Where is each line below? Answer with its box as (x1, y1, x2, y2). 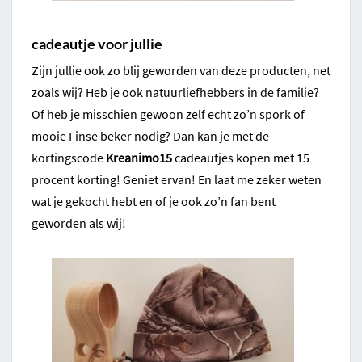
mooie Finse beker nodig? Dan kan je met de (32, 128, 269, 145)
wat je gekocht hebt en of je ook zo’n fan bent (32, 193, 276, 210)
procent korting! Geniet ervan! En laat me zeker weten (32, 171, 322, 188)
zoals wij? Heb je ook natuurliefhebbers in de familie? (32, 84, 319, 101)
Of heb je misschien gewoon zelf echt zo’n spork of (32, 106, 305, 123)
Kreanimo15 (106, 149, 172, 166)
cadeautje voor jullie (32, 35, 162, 53)
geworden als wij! (32, 215, 126, 232)
